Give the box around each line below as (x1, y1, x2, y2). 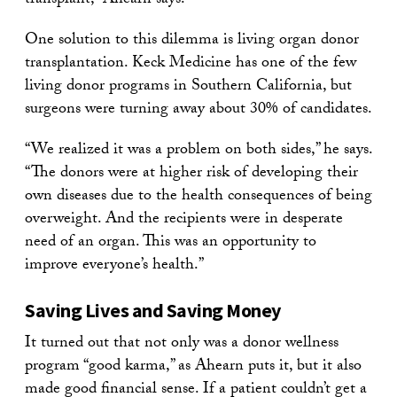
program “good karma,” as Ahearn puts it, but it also (25, 353, 362, 381)
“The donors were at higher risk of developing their (25, 160, 358, 188)
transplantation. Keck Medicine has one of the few (25, 50, 356, 78)
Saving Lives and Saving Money (25, 297, 281, 323)
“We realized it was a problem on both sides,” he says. (25, 136, 372, 165)
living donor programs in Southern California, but (25, 73, 352, 101)
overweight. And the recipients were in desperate (25, 206, 343, 234)
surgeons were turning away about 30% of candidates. (25, 96, 372, 124)
